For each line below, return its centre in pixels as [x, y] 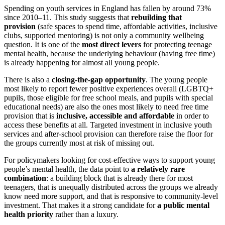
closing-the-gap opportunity [99, 80]
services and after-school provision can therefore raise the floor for [108, 134]
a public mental [183, 205]
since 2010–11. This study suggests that [68, 18]
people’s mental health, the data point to [68, 169]
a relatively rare [158, 169]
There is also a [28, 80]
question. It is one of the [43, 45]
